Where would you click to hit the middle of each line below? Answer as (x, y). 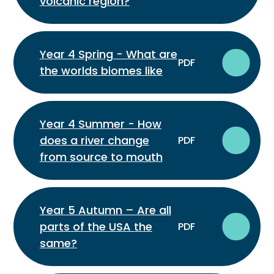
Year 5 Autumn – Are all (105, 210)
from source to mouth (101, 157)
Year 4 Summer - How (100, 124)
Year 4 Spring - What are (108, 54)
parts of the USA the (96, 227)
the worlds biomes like (101, 71)
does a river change (94, 141)
